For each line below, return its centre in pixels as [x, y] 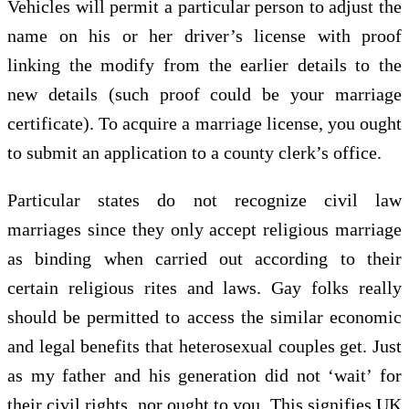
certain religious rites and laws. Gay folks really [204, 287]
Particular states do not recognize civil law [204, 199]
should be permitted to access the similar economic [204, 316]
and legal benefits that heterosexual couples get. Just [204, 346]
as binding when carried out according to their [204, 258]
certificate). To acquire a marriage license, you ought [204, 123]
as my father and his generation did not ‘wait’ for [204, 375]
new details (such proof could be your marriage [204, 94]
